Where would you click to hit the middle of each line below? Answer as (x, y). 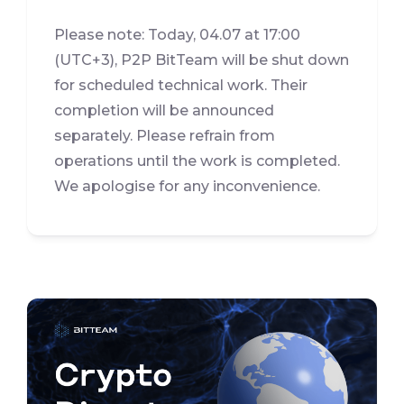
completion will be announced (164, 110)
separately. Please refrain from (165, 135)
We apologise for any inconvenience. (187, 186)
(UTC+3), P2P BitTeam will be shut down (202, 60)
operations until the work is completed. (197, 161)
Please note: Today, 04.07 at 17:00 (177, 34)
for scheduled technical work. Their (181, 85)
